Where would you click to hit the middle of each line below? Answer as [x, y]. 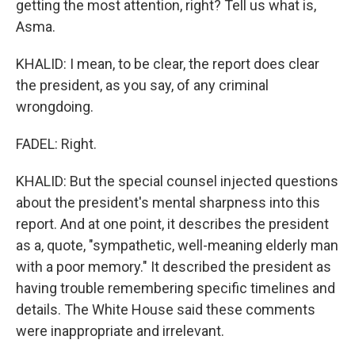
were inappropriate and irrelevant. [120, 331]
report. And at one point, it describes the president [172, 224]
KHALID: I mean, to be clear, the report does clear [168, 64]
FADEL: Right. [56, 144]
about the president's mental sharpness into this [168, 202]
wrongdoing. [55, 107]
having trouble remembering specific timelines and [176, 288]
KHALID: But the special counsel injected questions [177, 181]
